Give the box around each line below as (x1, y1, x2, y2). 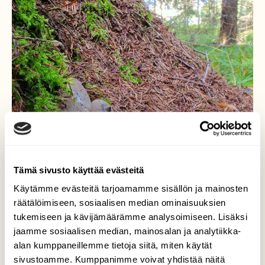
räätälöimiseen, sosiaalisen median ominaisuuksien (14, 198, 226, 208)
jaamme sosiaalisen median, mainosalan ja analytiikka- (14, 226, 241, 237)
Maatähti (92, 239, 173, 261)
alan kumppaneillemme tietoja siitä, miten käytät (14, 240, 212, 251)
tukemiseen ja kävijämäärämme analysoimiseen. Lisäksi (14, 212, 247, 222)
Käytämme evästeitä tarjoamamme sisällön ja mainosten (14, 183, 248, 194)
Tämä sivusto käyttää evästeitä (14, 164, 144, 175)
